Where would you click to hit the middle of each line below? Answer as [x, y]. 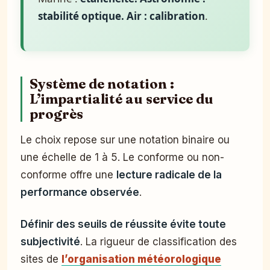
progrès [56, 114]
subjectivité [50, 241]
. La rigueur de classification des [159, 241]
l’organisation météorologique [141, 259]
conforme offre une [68, 174]
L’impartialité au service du [121, 99]
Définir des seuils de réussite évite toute [123, 224]
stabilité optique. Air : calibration [121, 16]
